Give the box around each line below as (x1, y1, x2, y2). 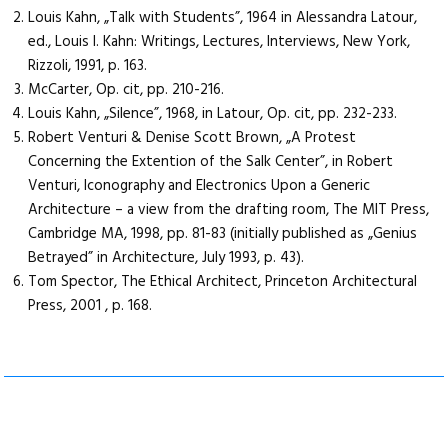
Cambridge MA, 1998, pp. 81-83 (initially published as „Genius (28, 222, 418, 247)
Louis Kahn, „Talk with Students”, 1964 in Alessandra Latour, (28, 6, 418, 31)
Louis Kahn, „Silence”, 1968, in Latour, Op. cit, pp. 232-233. (28, 102, 398, 127)
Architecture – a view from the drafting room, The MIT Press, (28, 198, 430, 223)
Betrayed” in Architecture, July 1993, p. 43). (28, 246, 305, 271)
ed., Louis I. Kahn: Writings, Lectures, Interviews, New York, (28, 30, 411, 55)
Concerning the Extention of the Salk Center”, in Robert (28, 150, 394, 175)
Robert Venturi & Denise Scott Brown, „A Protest (28, 126, 357, 151)
